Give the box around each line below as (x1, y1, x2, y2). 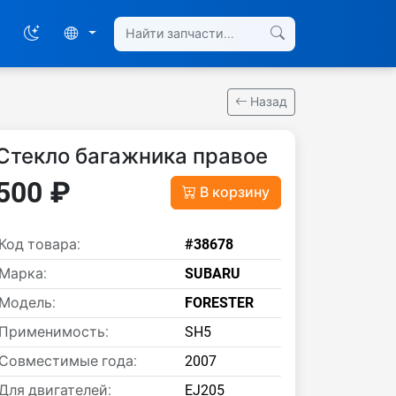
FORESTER (185, 294, 254, 311)
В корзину (200, 184, 270, 201)
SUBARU (185, 265, 240, 282)
